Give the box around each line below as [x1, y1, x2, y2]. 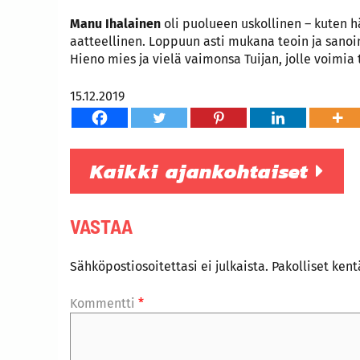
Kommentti [70, 296, 138, 312]
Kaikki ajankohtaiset [90, 156, 316, 187]
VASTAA [70, 214, 133, 239]
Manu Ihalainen [70, 16, 161, 32]
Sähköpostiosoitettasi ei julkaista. [70, 259, 268, 275]
